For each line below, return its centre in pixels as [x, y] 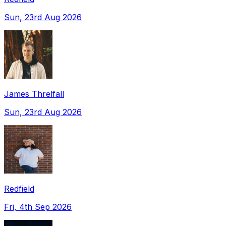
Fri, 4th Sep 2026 [38, 207]
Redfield [19, 188]
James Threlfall [34, 94]
